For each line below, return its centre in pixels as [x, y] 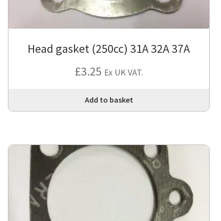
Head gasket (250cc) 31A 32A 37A [109, 48]
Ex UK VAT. [123, 72]
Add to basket [109, 99]
